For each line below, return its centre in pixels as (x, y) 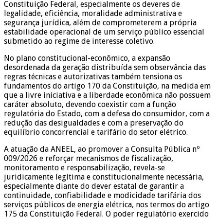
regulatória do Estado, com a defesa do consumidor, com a (107, 113)
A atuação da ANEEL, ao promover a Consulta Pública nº (102, 149)
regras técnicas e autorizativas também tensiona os (93, 76)
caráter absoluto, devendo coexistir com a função (90, 104)
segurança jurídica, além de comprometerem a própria (100, 22)
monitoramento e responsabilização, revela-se (84, 167)
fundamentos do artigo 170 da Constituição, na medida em (107, 86)
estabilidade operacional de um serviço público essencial (104, 32)
